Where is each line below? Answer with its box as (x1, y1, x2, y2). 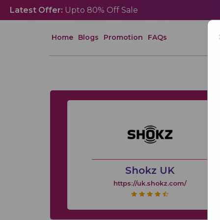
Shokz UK (125, 164, 175, 176)
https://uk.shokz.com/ (113, 179, 187, 187)
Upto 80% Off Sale (63, 5, 138, 15)
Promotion (104, 32, 143, 42)
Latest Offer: (10, 5, 63, 15)
